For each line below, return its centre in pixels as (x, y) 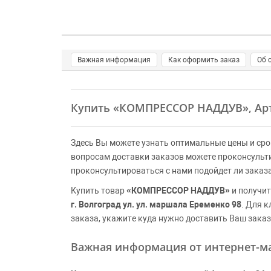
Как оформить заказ (204, 60)
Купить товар (99, 191)
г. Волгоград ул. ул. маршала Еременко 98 (156, 204)
